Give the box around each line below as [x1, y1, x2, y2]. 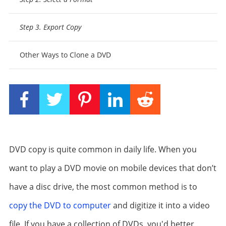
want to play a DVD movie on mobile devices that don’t [9, 162, 216, 174]
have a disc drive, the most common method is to [9, 181, 197, 192]
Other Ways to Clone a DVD [19, 50, 111, 60]
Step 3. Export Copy [19, 22, 81, 32]
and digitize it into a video [110, 200, 210, 211]
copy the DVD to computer [9, 200, 111, 211]
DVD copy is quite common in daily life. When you [9, 144, 197, 155]
